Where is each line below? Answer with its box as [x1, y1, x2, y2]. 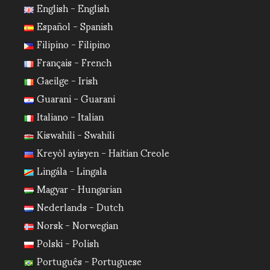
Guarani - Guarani [36, 84, 115, 112]
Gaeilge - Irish [36, 66, 98, 94]
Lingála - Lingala [36, 156, 107, 184]
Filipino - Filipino [36, 30, 110, 58]
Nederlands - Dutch [36, 192, 124, 221]
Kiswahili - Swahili [36, 120, 115, 148]
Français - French [36, 48, 111, 76]
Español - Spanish [36, 11, 113, 40]
